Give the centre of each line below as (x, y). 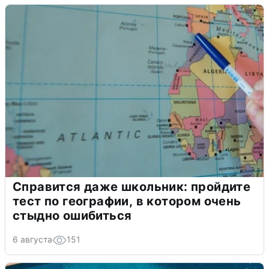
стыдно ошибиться (72, 216)
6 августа (32, 240)
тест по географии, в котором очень (127, 201)
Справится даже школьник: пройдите (132, 187)
